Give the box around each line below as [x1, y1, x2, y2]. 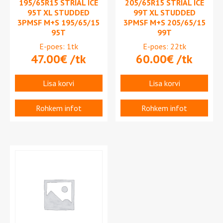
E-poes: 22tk [142, 41, 186, 51]
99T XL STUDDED [133, 7, 196, 17]
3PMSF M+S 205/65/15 [123, 17, 206, 27]
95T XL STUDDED [27, 7, 90, 17]
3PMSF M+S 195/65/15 [17, 17, 100, 27]
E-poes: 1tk [39, 41, 78, 51]
